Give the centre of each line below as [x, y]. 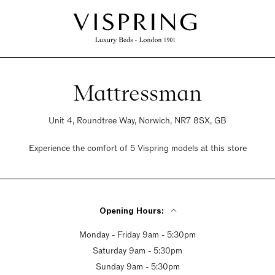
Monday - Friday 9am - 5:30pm [137, 235]
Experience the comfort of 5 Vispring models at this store [137, 148]
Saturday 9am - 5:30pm [137, 251]
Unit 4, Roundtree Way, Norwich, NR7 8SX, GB [137, 121]
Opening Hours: [131, 211]
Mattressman [137, 93]
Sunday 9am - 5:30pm [137, 267]
